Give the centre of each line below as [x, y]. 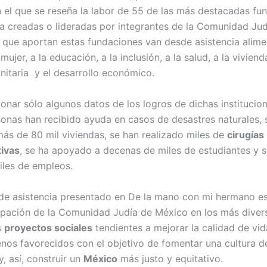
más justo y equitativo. [170, 258]
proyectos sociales [48, 227]
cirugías [246, 134]
